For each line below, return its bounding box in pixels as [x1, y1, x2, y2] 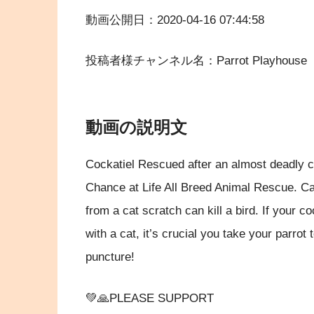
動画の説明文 [86, 118, 187, 137]
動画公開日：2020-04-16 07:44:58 [86, 13, 264, 27]
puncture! [86, 250, 135, 264]
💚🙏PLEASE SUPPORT [86, 291, 214, 305]
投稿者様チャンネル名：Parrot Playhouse [86, 54, 307, 68]
